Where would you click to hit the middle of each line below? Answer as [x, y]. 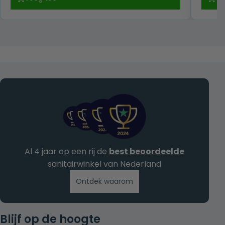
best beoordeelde [147, 151]
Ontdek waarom [104, 181]
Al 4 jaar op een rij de [67, 151]
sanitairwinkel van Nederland [104, 164]
